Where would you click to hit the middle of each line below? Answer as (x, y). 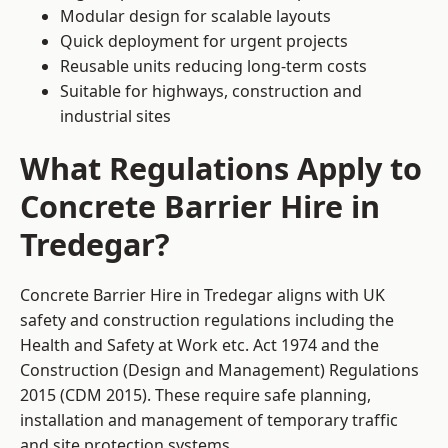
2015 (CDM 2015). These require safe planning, (195, 395)
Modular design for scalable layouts (195, 16)
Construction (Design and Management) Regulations (219, 370)
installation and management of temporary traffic (209, 420)
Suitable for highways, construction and (211, 91)
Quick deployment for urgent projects (204, 41)
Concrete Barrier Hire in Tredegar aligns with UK (202, 295)
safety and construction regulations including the (207, 320)
